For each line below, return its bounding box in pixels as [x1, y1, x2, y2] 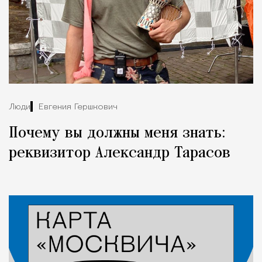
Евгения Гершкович [39, 102, 118, 112]
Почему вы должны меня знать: [9, 125, 226, 142]
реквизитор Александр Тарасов [9, 145, 230, 162]
